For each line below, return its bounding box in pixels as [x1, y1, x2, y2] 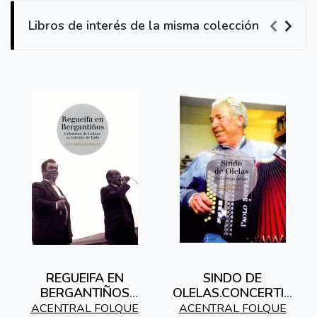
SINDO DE [203, 270, 262, 287]
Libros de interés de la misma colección [28, 17, 259, 35]
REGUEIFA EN [45, 270, 124, 287]
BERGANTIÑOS [40, 284, 129, 302]
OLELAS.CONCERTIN [172, 284, 293, 302]
